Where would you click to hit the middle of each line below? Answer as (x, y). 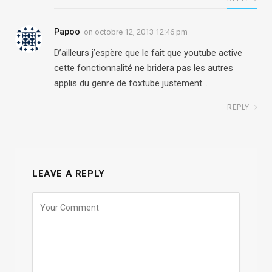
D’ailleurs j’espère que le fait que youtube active (148, 53)
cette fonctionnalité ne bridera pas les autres (144, 68)
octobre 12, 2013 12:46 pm (141, 32)
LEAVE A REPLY (69, 173)
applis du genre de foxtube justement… (131, 83)
